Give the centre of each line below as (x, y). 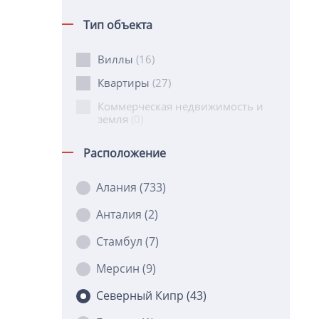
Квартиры (125, 83)
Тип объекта (118, 25)
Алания (118, 187)
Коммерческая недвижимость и (181, 106)
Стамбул (121, 241)
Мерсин (119, 268)
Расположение (125, 153)
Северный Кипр (141, 296)
